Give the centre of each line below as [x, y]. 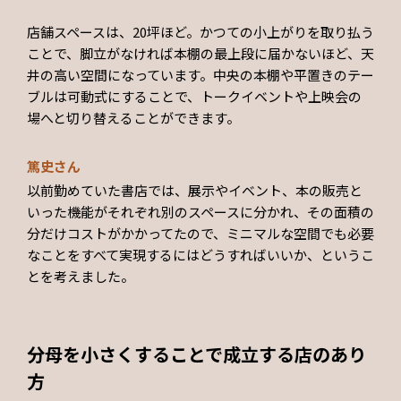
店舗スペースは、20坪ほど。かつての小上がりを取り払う [200, 32]
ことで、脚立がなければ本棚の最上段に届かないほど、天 [200, 54]
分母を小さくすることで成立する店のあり [196, 354]
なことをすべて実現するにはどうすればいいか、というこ [200, 255]
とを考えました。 [81, 277]
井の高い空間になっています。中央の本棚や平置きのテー [200, 75]
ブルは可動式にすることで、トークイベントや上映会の [194, 97]
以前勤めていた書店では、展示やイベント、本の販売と [195, 191]
